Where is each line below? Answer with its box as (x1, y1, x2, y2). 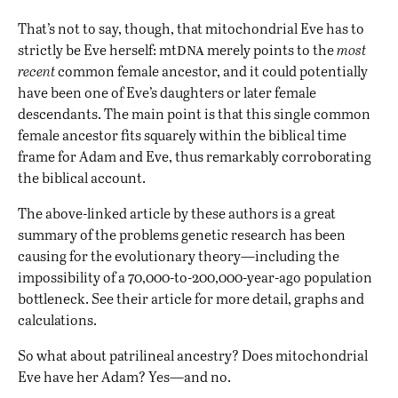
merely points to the (204, 40, 337, 60)
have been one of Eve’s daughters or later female (18, 83, 316, 102)
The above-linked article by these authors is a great (18, 203, 336, 223)
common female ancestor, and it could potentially (55, 61, 368, 81)
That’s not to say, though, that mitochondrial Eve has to (18, 19, 364, 38)
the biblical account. (18, 168, 146, 187)
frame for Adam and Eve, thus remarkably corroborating (18, 147, 371, 166)
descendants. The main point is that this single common (18, 104, 370, 123)
